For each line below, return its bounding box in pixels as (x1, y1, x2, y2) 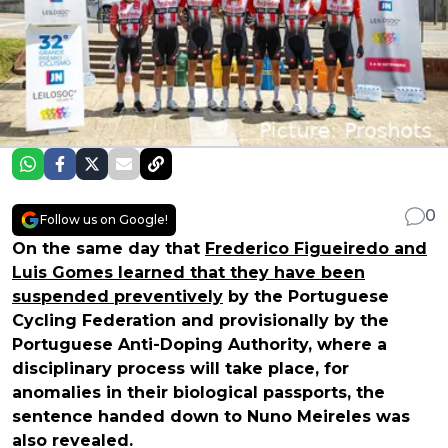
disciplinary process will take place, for (12, 358, 349, 378)
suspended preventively (12, 286, 223, 306)
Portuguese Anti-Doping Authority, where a (12, 334, 387, 354)
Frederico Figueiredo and (205, 238, 427, 258)
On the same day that (12, 238, 205, 258)
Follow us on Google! (40, 211, 168, 227)
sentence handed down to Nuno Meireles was (12, 406, 410, 426)
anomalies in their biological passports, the (12, 382, 385, 402)
